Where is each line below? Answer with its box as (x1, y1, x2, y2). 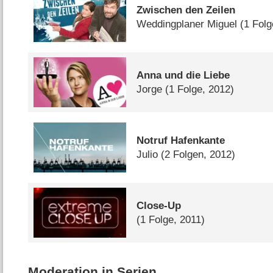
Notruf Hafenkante (136, 135, 225, 147)
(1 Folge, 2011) (136, 213, 205, 225)
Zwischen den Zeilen (136, 4, 236, 16)
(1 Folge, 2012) (165, 83, 235, 96)
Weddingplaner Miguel (136, 18, 238, 30)
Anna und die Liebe (136, 69, 230, 82)
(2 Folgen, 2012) (161, 149, 236, 161)
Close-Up (136, 199, 182, 211)
